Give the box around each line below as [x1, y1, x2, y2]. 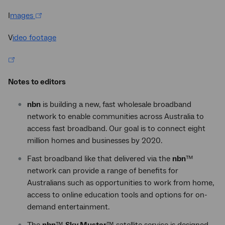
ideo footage [13, 33, 56, 43]
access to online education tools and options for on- [27, 190, 207, 200]
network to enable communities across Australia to [27, 111, 204, 122]
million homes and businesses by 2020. [27, 136, 162, 146]
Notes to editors [8, 77, 66, 87]
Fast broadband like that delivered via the [27, 154, 172, 164]
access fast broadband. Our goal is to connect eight [27, 124, 205, 134]
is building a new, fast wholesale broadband [41, 99, 191, 109]
